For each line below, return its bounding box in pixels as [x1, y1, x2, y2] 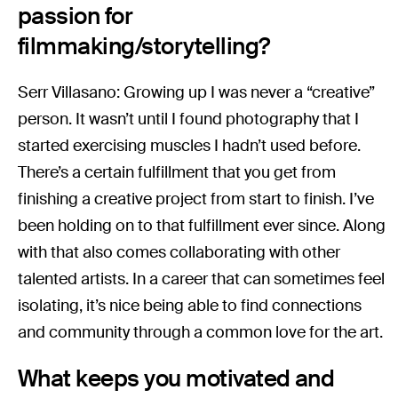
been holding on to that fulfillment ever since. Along [18, 215, 386, 237]
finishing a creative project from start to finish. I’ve [18, 188, 375, 211]
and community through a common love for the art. [18, 322, 387, 344]
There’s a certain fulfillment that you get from [18, 162, 337, 184]
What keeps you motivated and [18, 363, 335, 394]
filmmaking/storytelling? [18, 31, 270, 62]
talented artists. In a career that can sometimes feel [18, 268, 386, 291]
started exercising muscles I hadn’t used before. [18, 135, 362, 157]
